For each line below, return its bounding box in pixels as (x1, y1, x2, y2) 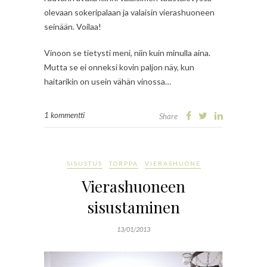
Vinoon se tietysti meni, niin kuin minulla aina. (44, 48, 210, 58)
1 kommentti (44, 110, 85, 120)
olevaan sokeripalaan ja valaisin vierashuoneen (44, 7, 215, 18)
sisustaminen (87, 197, 180, 218)
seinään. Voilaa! (44, 21, 101, 32)
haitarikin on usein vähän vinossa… (44, 76, 171, 87)
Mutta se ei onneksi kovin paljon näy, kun (44, 62, 194, 73)
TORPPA (108, 160, 138, 167)
